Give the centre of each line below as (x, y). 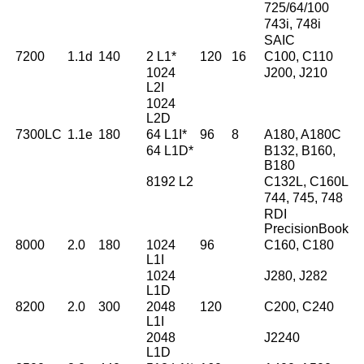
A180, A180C (303, 135)
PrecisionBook (307, 229)
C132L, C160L (307, 182)
